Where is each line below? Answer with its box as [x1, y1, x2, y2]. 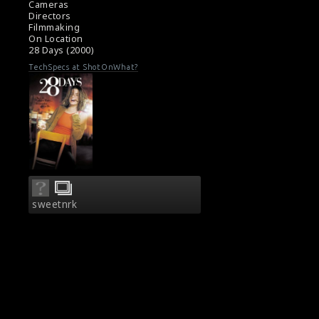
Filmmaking [28, 21, 80, 34]
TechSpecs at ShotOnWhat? [28, 62, 138, 71]
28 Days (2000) [28, 44, 93, 57]
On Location [28, 33, 83, 46]
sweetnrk [32, 197, 77, 211]
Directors [28, 10, 71, 23]
